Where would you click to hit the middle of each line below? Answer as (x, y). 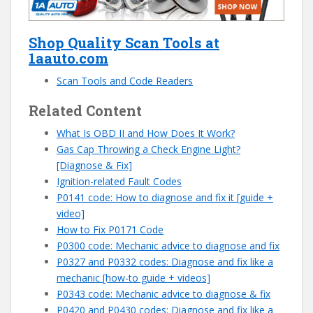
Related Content (85, 110)
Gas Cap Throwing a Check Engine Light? (148, 149)
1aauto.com (68, 58)
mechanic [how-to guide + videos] (133, 277)
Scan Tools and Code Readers (125, 80)
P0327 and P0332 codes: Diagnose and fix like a (165, 261)
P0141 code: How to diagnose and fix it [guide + (165, 197)
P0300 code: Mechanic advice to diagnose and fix (168, 245)
